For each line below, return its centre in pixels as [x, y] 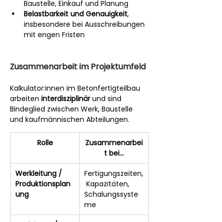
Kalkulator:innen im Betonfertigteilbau [76, 88]
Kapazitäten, [108, 184]
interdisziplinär [66, 98]
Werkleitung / [40, 173]
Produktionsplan [43, 184]
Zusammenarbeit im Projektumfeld [78, 66]
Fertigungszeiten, [114, 173]
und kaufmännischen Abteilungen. [70, 119]
